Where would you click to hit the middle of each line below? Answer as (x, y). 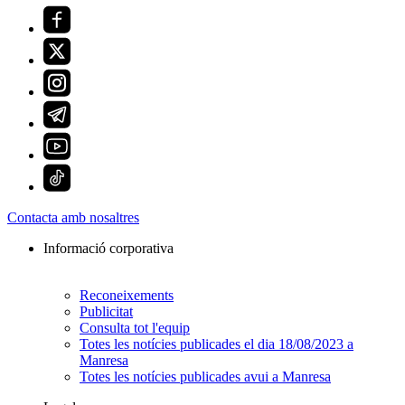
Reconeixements (127, 296)
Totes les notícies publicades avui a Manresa (205, 377)
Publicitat (106, 312)
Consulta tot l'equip (135, 328)
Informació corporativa (108, 249)
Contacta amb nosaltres (73, 218)
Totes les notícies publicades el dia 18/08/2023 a (217, 344)
